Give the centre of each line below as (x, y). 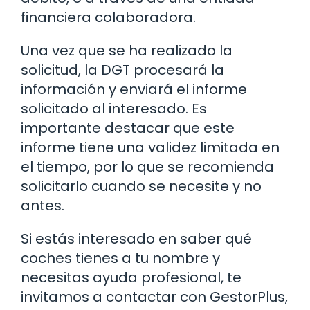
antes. (43, 206)
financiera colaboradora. (108, 18)
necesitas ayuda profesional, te (131, 278)
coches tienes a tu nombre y (120, 258)
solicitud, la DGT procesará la (122, 70)
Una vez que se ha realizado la (127, 51)
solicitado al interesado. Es (114, 109)
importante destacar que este (128, 128)
